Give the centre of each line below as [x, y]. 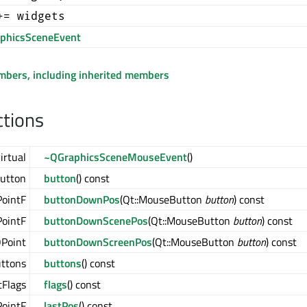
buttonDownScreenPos [98, 242]
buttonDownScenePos [96, 221]
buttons [63, 263]
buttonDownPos [82, 199]
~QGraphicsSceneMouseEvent [115, 157]
